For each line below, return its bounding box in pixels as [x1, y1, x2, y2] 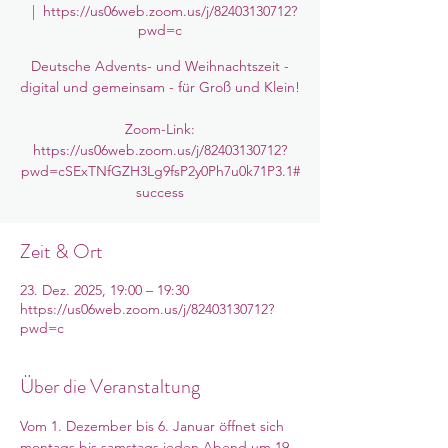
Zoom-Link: [125, 120, 195, 138]
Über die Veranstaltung [20, 372, 200, 401]
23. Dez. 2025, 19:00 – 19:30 [20, 281, 189, 299]
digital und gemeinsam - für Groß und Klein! [20, 78, 300, 96]
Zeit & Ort [20, 237, 103, 266]
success [136, 183, 184, 201]
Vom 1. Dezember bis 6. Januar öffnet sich [20, 417, 288, 435]
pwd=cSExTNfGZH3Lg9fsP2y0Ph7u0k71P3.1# [20, 162, 300, 180]
